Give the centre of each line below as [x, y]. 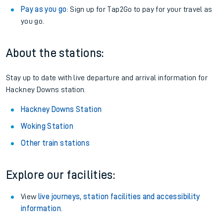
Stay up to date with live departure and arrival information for [107, 78]
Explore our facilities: [61, 175]
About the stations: [55, 53]
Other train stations [55, 143]
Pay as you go [44, 9]
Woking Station [47, 126]
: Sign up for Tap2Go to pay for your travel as [139, 9]
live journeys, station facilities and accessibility [119, 197]
